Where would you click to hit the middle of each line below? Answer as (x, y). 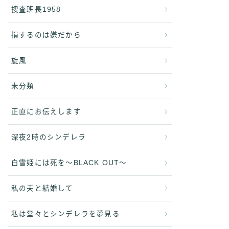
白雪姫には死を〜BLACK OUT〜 (69, 163)
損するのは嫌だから (46, 35)
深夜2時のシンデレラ (49, 137)
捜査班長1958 (36, 9)
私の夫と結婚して (42, 188)
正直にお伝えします (46, 112)
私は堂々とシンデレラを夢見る (66, 214)
